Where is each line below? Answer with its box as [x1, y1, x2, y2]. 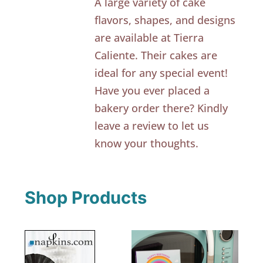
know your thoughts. [95, 136, 199, 151]
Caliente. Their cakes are [95, 48, 218, 63]
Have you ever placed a [95, 83, 210, 98]
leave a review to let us [95, 119, 210, 133]
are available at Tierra [95, 31, 204, 45]
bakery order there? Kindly [95, 101, 228, 116]
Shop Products [25, 187, 147, 208]
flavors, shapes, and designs [95, 13, 236, 28]
